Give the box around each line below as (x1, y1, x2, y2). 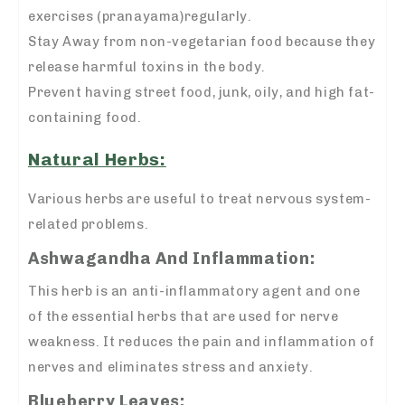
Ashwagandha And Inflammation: (28, 248, 316, 268)
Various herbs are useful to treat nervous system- (28, 190, 372, 207)
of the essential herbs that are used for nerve (28, 307, 339, 325)
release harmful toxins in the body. (28, 59, 267, 76)
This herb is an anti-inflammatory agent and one (28, 282, 361, 299)
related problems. (28, 215, 149, 232)
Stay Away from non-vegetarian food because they (28, 33, 376, 51)
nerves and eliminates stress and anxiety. (28, 358, 314, 375)
